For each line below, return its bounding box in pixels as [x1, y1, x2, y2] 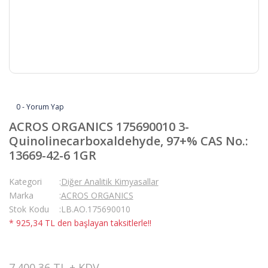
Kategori [9, 176, 42, 187]
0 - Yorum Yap [16, 102, 64, 112]
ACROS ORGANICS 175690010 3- [9, 118, 189, 135]
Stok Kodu [9, 203, 49, 215]
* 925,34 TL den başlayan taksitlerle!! [9, 217, 151, 229]
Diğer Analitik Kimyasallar [60, 176, 159, 187]
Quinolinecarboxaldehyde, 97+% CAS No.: [9, 133, 248, 149]
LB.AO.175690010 [60, 203, 130, 215]
